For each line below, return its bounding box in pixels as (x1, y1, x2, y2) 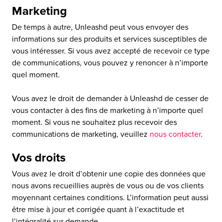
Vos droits (12, 151, 65, 165)
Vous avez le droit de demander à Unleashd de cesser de (12, 94, 209, 104)
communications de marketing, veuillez (12, 129, 150, 139)
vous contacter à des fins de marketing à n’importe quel (12, 106, 203, 115)
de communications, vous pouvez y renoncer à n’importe (12, 58, 208, 68)
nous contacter (150, 129, 201, 139)
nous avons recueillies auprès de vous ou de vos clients (12, 181, 204, 191)
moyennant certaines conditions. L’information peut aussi (12, 193, 209, 203)
